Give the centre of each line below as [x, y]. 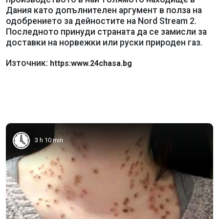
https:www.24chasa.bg [91, 63]
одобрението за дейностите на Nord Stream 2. [101, 21]
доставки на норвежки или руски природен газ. [104, 42]
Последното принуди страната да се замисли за [106, 32]
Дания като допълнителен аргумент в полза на [104, 10]
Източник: [28, 63]
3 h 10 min [49, 140]
